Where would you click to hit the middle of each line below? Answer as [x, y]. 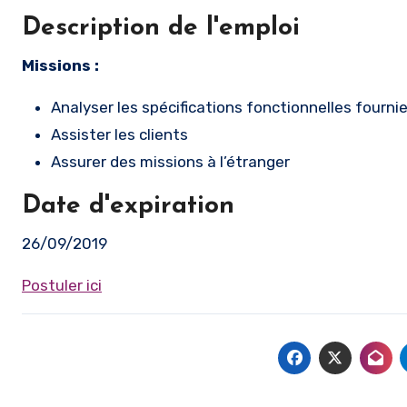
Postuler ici [62, 285]
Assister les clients [119, 134]
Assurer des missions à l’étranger [170, 162]
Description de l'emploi [161, 28]
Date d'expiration [128, 206]
